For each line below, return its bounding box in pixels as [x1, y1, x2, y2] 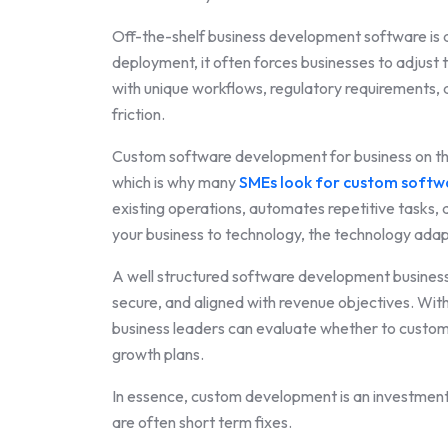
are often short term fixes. [112, 411, 292, 432]
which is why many [112, 171, 239, 192]
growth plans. [112, 343, 204, 364]
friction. [112, 103, 165, 124]
